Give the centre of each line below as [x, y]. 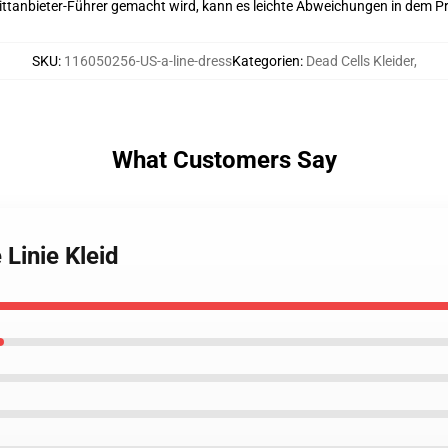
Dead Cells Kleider [359, 61]
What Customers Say [224, 160]
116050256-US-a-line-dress [147, 61]
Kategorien [265, 61]
